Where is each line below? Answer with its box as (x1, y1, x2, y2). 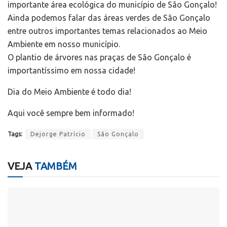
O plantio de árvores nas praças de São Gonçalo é (8, 53, 191, 62)
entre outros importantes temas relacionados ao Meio (8, 26, 207, 36)
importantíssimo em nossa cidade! (8, 66, 135, 75)
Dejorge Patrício (30, 131, 86, 138)
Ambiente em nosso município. (8, 40, 120, 49)
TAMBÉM (32, 160, 77, 172)
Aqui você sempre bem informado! (8, 108, 134, 118)
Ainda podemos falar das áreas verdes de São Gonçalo (8, 13, 210, 23)
